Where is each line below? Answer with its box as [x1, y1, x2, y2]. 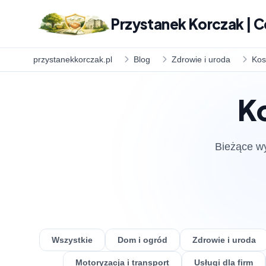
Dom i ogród [118, 235, 167, 245]
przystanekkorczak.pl [33, 55, 112, 64]
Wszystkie [52, 235, 93, 245]
